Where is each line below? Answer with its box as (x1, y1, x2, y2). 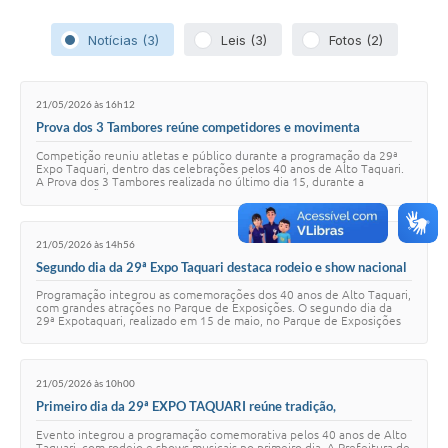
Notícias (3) (87, 31, 159, 48)
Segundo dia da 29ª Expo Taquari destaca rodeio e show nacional (36, 258, 407, 275)
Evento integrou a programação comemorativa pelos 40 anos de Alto (36, 427, 407, 441)
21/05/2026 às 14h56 (36, 238, 135, 251)
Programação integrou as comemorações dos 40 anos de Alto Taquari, (36, 287, 411, 301)
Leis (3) (220, 31, 267, 48)
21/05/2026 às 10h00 (36, 376, 135, 389)
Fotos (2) (328, 31, 383, 48)
